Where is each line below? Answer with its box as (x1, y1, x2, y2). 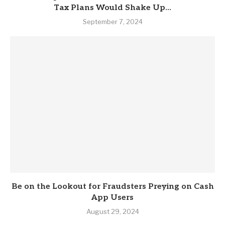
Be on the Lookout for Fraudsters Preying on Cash (11, 182, 214, 191)
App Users (91, 193, 134, 202)
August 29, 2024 (86, 207, 139, 215)
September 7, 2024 (82, 18, 143, 26)
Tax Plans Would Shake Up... (54, 3, 171, 13)
